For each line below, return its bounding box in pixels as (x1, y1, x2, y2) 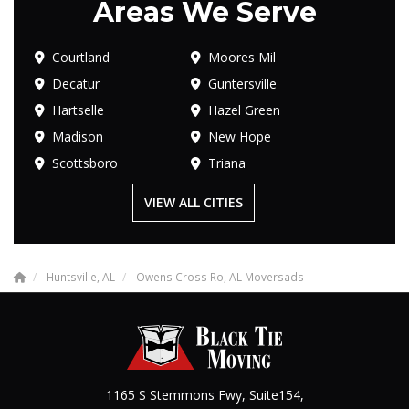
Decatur (52, 74, 100, 92)
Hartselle (52, 100, 104, 119)
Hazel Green (208, 100, 281, 119)
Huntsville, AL (47, 268, 115, 284)
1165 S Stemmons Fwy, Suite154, (105, 385, 304, 404)
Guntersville (208, 74, 278, 92)
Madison (52, 127, 103, 145)
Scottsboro (52, 153, 118, 172)
